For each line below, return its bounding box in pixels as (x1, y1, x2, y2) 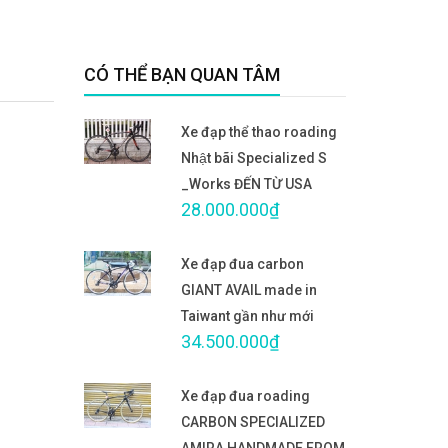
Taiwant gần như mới (181, 307, 314, 324)
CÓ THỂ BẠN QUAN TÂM (83, 63, 280, 85)
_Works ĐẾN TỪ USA (181, 175, 312, 192)
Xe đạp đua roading (181, 387, 310, 404)
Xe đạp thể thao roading (181, 123, 337, 140)
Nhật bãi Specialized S (181, 149, 327, 166)
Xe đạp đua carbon (181, 255, 304, 272)
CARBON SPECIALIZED (181, 413, 325, 430)
